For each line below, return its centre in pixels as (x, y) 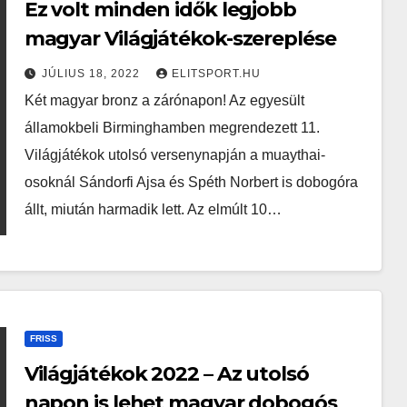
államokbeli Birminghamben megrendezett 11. (172, 128)
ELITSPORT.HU (216, 74)
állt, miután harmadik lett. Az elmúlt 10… (153, 209)
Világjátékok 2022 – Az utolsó (166, 374)
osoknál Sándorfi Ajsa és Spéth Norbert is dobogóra (191, 182)
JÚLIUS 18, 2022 (92, 74)
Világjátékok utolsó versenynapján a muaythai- (174, 155)
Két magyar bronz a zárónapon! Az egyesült (164, 100)
